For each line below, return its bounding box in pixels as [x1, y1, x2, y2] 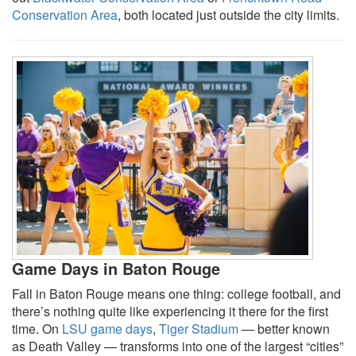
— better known [238, 319, 330, 338]
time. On [12, 319, 62, 338]
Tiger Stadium [159, 319, 238, 338]
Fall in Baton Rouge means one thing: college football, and [12, 284, 341, 303]
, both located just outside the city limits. [118, 5, 339, 24]
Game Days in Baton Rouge [12, 256, 220, 280]
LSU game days [62, 319, 153, 338]
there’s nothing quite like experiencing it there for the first [12, 301, 328, 320]
